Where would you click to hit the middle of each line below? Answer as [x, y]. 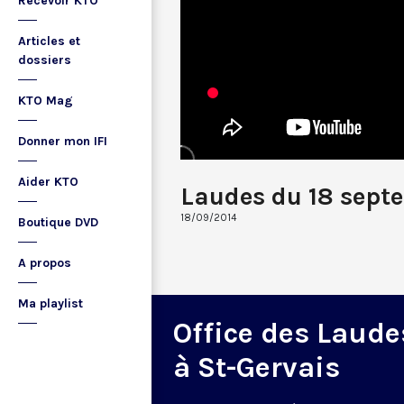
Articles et [49, 41]
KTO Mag [46, 101]
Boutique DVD [58, 222]
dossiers [45, 60]
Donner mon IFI [63, 141]
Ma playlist [50, 303]
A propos [45, 263]
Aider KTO [48, 182]
